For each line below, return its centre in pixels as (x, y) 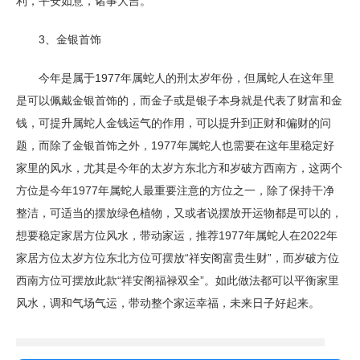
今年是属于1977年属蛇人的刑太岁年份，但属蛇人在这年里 (175, 78)
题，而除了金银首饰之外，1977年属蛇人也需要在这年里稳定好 (175, 145)
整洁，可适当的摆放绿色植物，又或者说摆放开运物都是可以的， (179, 213)
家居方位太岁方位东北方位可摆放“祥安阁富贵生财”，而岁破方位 (178, 258)
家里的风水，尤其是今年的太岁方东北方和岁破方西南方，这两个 (179, 168)
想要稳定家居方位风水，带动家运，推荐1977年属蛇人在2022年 (177, 235)
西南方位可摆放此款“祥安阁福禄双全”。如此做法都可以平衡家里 (178, 280)
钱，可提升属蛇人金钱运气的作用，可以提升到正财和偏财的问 (174, 123)
